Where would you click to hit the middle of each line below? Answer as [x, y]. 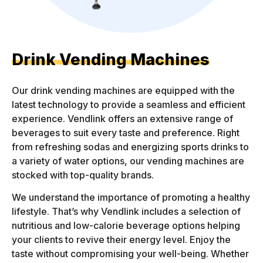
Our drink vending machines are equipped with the [123, 90]
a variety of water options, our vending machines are [128, 161]
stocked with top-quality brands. [83, 175]
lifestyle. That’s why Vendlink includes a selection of [126, 212]
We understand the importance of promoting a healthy [131, 198]
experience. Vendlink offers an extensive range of [122, 119]
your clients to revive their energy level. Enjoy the [121, 240]
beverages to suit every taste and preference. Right [126, 133]
